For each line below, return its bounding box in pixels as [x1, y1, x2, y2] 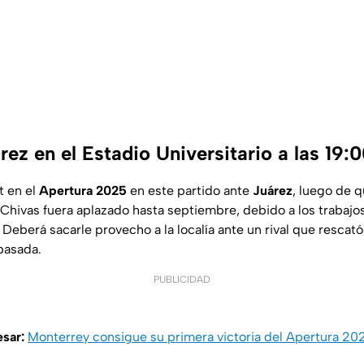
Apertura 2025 [39, 183, 127, 199]
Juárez [253, 183, 292, 199]
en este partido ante [127, 183, 253, 199]
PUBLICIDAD [154, 274, 210, 286]
